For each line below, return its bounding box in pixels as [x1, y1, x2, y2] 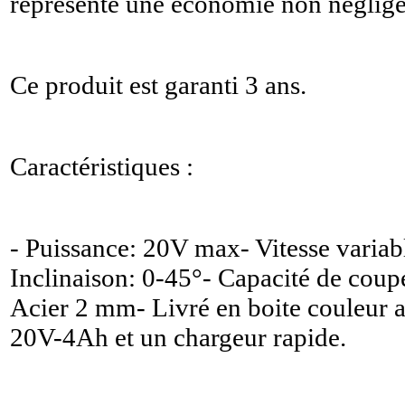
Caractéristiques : [10, 152, 193, 181]
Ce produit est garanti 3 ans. [10, 71, 306, 99]
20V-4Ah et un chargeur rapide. [10, 323, 346, 352]
